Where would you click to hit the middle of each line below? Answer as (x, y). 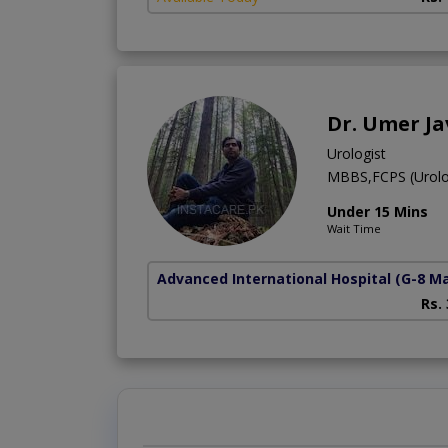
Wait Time (354, 228)
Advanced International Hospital (274, 278)
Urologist (356, 153)
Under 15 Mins (377, 211)
